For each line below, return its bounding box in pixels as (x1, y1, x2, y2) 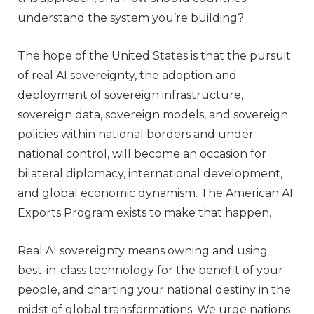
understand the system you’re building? (18, 11, 244, 25)
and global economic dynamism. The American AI (18, 186, 293, 200)
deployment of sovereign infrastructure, (18, 88, 243, 102)
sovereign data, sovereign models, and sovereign (18, 107, 288, 121)
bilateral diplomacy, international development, (18, 166, 282, 180)
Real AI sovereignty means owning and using (18, 243, 268, 257)
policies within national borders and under (18, 127, 254, 141)
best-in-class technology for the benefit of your (18, 263, 283, 277)
